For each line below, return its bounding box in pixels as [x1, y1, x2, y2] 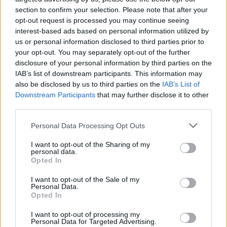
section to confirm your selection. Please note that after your [15, 6, 208, 14]
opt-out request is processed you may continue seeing [15, 16, 189, 24]
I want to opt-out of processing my [31, 210, 140, 218]
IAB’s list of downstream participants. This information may [15, 69, 202, 78]
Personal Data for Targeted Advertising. [31, 217, 157, 225]
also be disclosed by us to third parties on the [15, 80, 162, 88]
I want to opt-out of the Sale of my [31, 175, 139, 183]
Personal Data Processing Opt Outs [31, 121, 145, 130]
